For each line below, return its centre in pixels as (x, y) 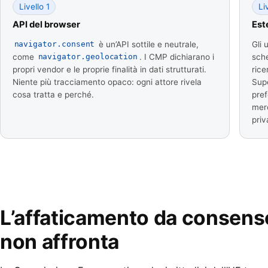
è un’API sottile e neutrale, (147, 44)
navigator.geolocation (88, 57)
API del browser (46, 24)
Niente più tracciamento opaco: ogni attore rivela (107, 82)
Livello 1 (34, 6)
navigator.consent (54, 44)
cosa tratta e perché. (53, 94)
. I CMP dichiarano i (176, 57)
